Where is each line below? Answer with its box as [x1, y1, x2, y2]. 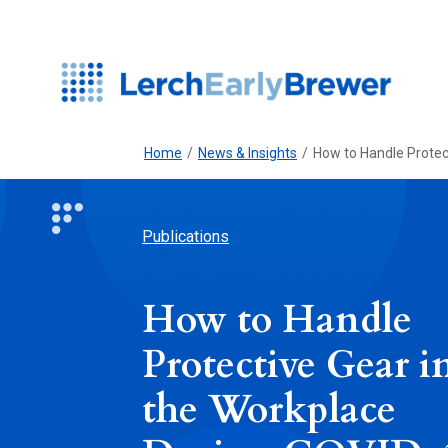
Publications [142, 226, 229, 246]
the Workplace [142, 383, 396, 436]
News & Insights [198, 145, 297, 162]
